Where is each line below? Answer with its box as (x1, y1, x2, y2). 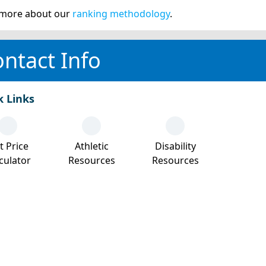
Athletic (74, 140, 109, 153)
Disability (154, 140, 196, 153)
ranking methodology (72, 7, 170, 20)
